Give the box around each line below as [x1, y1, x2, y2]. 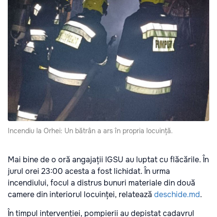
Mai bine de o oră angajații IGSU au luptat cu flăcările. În [8, 154, 209, 165]
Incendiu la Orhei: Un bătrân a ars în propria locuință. [8, 126, 173, 135]
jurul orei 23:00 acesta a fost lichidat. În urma [8, 166, 170, 176]
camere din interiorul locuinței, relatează [8, 189, 154, 200]
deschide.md [154, 189, 200, 200]
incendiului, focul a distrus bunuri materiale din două [8, 177, 195, 188]
